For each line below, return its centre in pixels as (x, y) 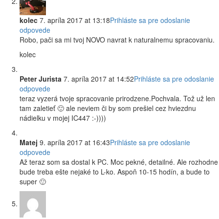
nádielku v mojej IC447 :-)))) (63, 118)
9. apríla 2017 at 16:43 (74, 142)
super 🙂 (33, 182)
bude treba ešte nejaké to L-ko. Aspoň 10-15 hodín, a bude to (115, 172)
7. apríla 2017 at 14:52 (98, 79)
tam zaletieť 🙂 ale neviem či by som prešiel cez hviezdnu (108, 108)
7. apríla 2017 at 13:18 (74, 20)
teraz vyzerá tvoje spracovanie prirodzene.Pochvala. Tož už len (117, 99)
